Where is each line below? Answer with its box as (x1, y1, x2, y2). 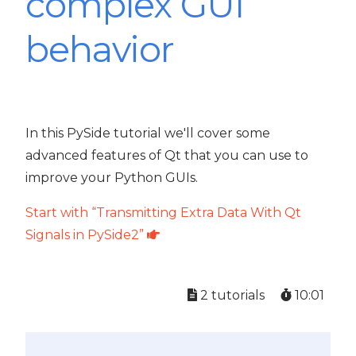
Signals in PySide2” (25, 226, 147, 242)
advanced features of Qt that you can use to (25, 147, 308, 163)
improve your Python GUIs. (25, 169, 198, 185)
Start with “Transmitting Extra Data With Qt (25, 204, 301, 220)
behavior (25, 27, 175, 71)
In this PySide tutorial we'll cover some (25, 125, 270, 141)
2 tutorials (197, 287, 265, 303)
